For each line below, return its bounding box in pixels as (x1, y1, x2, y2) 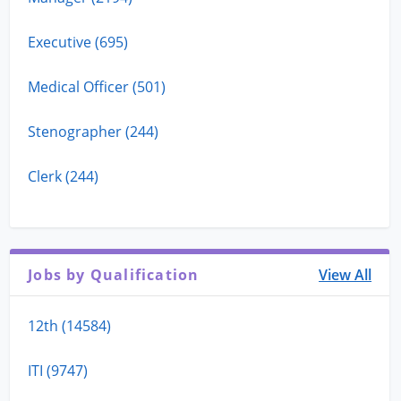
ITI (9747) (28, 360, 89, 380)
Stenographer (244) (28, 121, 159, 141)
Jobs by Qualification (28, 264, 200, 285)
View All (319, 264, 372, 285)
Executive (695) (28, 31, 129, 52)
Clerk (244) (28, 166, 99, 186)
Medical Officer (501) (28, 76, 166, 97)
